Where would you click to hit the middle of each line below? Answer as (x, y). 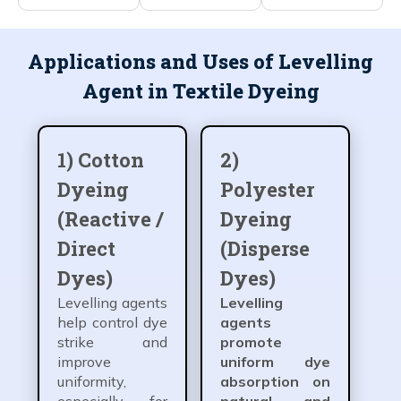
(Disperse (265, 248)
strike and (112, 341)
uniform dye (275, 361)
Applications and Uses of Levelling (200, 61)
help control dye (112, 322)
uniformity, (92, 381)
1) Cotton (101, 159)
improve (84, 361)
